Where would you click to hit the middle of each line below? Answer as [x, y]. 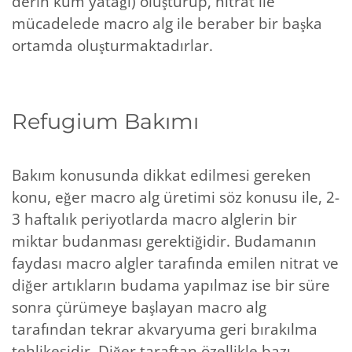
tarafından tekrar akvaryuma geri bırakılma [165, 329]
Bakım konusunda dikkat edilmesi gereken [161, 175]
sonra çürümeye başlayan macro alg [139, 307]
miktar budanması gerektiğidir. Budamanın [164, 241]
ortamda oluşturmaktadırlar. [112, 45]
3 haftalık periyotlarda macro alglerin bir [154, 219]
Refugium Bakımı [105, 121]
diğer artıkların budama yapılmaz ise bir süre [171, 285]
